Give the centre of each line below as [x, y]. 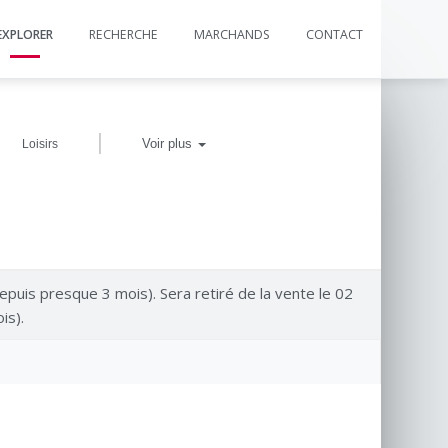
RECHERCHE [123, 34]
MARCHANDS [232, 34]
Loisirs [40, 144]
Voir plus [169, 143]
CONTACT [334, 34]
